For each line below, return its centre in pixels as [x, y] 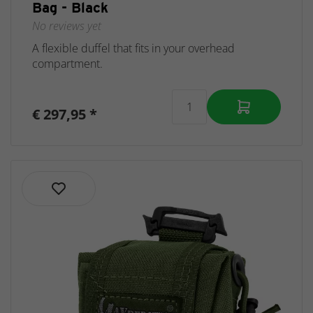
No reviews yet [67, 26]
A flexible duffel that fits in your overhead [133, 48]
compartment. [67, 64]
